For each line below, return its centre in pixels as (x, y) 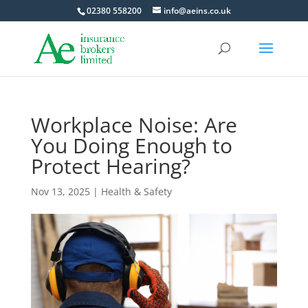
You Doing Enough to (131, 145)
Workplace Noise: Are (134, 125)
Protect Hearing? (110, 166)
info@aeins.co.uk (197, 11)
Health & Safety (136, 191)
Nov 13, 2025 (60, 191)
